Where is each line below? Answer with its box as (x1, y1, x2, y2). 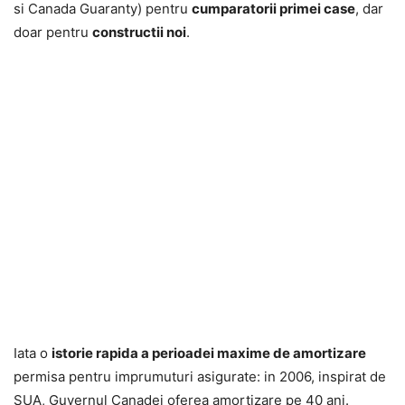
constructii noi (92, 24, 186, 42)
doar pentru (14, 24, 92, 42)
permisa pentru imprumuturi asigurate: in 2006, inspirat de (14, 368, 386, 386)
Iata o (14, 344, 52, 363)
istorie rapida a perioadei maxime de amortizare (52, 344, 366, 363)
